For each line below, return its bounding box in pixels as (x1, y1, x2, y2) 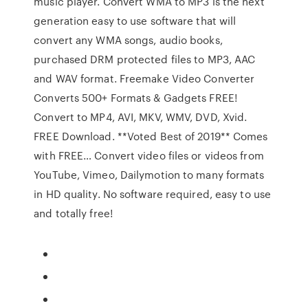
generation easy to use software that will (34, 13, 236, 28)
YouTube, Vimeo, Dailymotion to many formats (34, 167, 265, 182)
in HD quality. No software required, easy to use (34, 186, 272, 201)
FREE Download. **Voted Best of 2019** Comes (34, 129, 268, 144)
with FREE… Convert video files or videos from (34, 148, 264, 163)
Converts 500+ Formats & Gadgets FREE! (34, 90, 237, 105)
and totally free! (34, 206, 113, 221)
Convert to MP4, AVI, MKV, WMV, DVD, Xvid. (34, 109, 247, 124)
